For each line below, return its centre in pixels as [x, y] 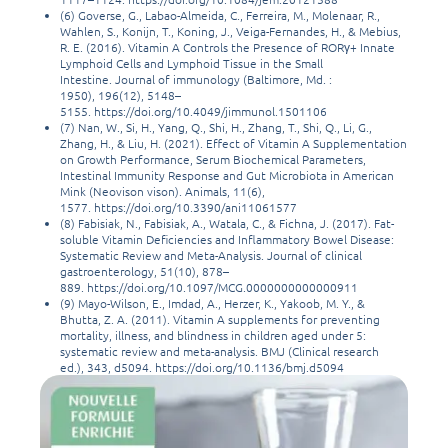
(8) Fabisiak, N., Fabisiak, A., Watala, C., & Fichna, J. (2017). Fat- [227, 223]
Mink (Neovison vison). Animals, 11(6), [162, 191]
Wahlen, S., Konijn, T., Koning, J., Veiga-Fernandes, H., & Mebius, [230, 31]
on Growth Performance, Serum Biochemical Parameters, [213, 159]
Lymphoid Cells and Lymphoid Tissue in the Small [191, 63]
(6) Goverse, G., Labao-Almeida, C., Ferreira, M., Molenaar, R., [220, 15]
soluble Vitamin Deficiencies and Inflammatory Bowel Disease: [227, 239]
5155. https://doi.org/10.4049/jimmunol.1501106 [193, 111]
